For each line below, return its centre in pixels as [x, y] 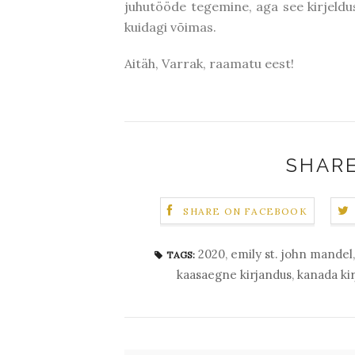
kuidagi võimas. [170, 27]
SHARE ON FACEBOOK [245, 212]
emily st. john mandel [292, 254]
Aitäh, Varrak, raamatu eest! [209, 63]
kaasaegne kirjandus [234, 275]
